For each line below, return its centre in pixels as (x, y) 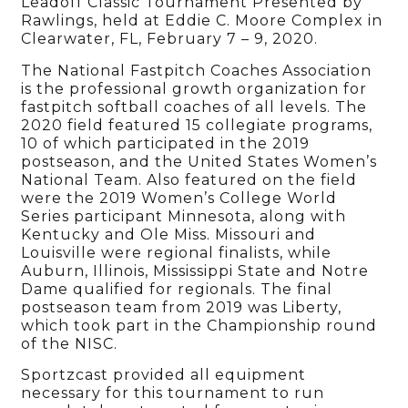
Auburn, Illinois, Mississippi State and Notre (195, 270)
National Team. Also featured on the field (189, 179)
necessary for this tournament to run (173, 393)
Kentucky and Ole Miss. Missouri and (169, 234)
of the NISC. (70, 343)
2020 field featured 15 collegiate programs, (197, 125)
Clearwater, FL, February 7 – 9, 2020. (170, 39)
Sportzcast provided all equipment (164, 375)
